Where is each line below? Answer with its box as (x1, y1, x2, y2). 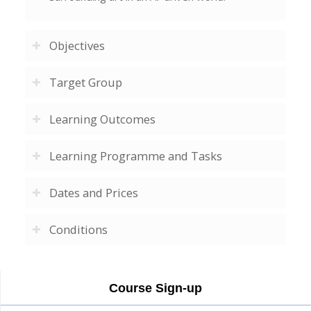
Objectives (49, 37, 105, 54)
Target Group (49, 74, 122, 91)
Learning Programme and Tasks (49, 148, 222, 165)
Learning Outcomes (49, 111, 155, 128)
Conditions (49, 221, 108, 238)
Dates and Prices (49, 185, 138, 201)
